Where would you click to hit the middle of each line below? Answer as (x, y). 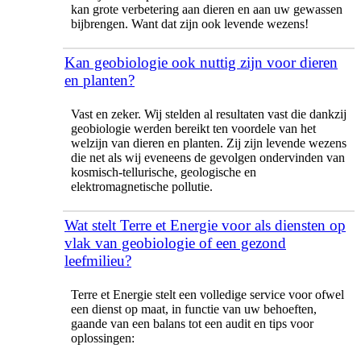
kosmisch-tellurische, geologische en (164, 172)
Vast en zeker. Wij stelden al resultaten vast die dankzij (209, 114)
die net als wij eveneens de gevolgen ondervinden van (208, 157)
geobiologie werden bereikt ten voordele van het (193, 128)
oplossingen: (103, 338)
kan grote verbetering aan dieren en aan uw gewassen (207, 9)
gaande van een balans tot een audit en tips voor (192, 323)
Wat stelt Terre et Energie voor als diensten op (205, 225)
